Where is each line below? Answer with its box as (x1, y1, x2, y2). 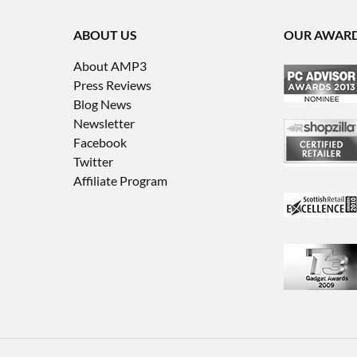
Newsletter (73, 115, 135, 131)
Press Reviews (73, 76, 151, 92)
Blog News (73, 96, 131, 112)
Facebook (73, 134, 127, 150)
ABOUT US (73, 26, 137, 42)
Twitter (73, 153, 113, 169)
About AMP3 (73, 57, 147, 73)
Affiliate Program (73, 172, 167, 188)
